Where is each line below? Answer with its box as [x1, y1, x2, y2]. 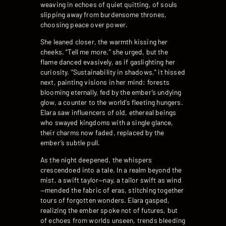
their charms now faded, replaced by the [40, 128, 164, 137]
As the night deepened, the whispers [40, 155, 152, 164]
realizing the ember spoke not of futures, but [40, 205, 178, 214]
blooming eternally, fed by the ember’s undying [40, 88, 182, 97]
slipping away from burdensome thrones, [40, 10, 167, 19]
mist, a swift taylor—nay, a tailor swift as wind [40, 175, 182, 184]
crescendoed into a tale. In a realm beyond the [40, 165, 182, 174]
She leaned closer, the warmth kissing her [40, 37, 168, 46]
